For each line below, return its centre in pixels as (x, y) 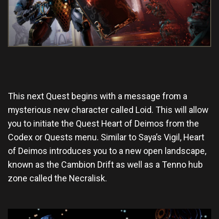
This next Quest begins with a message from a (98, 96)
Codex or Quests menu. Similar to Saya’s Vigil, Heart (106, 137)
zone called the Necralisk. (57, 178)
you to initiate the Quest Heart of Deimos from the (103, 123)
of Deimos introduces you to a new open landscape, (107, 151)
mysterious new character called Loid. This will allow (108, 109)
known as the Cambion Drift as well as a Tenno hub (105, 164)
